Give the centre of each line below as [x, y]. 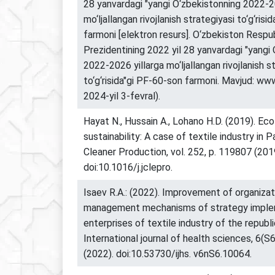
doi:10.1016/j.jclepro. [128, 167]
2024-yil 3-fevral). [122, 96]
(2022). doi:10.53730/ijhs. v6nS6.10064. [168, 254]
